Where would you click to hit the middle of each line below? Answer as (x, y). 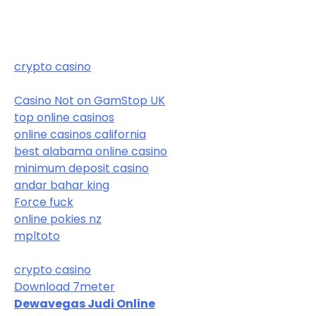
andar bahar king (62, 186)
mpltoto (37, 236)
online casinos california (80, 135)
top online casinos (64, 118)
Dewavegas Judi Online (85, 304)
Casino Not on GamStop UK (90, 101)
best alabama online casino (91, 152)
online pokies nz (58, 219)
